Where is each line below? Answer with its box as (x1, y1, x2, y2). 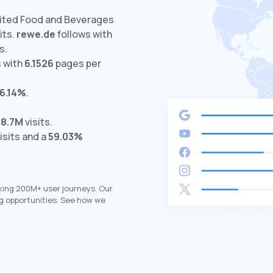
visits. (23, 115, 52, 129)
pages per (54, 57, 101, 70)
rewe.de (16, 27, 55, 41)
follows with (55, 27, 112, 41)
